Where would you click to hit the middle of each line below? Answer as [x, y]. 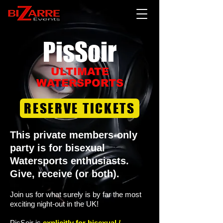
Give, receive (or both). [65, 174]
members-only [103, 135]
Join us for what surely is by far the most [76, 194]
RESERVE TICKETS [80, 108]
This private [40, 135]
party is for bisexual [57, 148]
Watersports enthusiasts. [71, 161]
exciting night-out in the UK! [54, 204]
